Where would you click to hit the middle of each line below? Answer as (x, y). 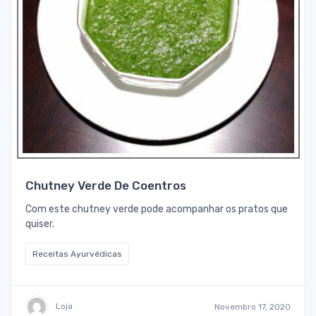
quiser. (40, 224)
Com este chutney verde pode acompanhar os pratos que (157, 209)
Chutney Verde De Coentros (106, 185)
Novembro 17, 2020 (253, 306)
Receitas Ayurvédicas (77, 254)
